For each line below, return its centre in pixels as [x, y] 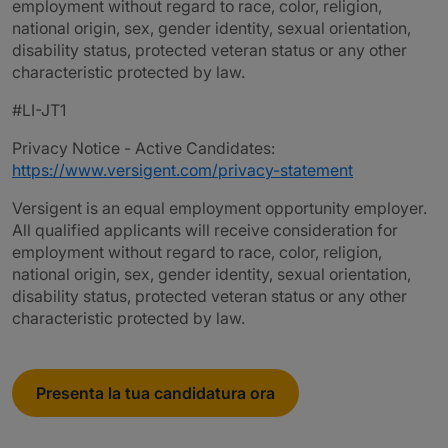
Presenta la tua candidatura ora [155, 393]
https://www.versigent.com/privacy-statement [182, 170]
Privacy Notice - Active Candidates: [143, 148]
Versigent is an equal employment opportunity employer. [219, 208]
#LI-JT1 [39, 110]
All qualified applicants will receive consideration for [205, 230]
